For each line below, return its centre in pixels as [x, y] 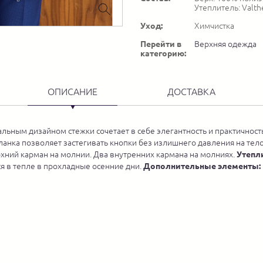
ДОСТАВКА [191, 92]
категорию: [163, 54]
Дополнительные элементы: [202, 166]
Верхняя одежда [225, 44]
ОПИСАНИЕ [73, 92]
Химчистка [214, 26]
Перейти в [161, 44]
